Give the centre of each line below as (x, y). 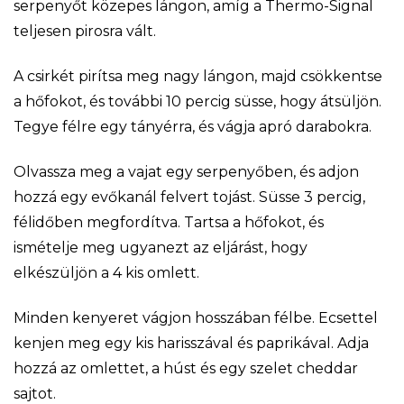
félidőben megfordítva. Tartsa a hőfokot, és (169, 222)
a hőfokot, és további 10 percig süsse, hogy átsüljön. (197, 101)
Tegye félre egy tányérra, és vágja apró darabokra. (193, 126)
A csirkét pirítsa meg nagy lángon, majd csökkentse (198, 76)
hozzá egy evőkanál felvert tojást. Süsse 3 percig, (189, 197)
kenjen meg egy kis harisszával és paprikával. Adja (191, 343)
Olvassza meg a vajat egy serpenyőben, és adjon (186, 171)
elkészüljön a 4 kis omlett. (106, 272)
